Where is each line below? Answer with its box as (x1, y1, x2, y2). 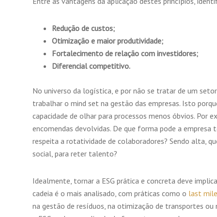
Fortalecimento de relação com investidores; (52, 48, 200, 59)
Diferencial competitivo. (52, 61, 132, 71)
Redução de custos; (52, 23, 117, 33)
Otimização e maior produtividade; (52, 36, 165, 46)
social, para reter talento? (32, 149, 119, 159)
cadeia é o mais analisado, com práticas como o (32, 188, 186, 199)
